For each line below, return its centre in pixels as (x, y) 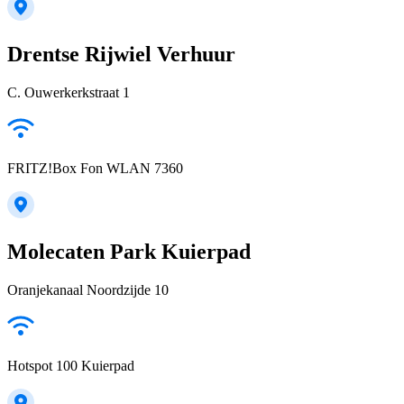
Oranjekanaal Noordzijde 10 (88, 289)
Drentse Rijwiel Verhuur (121, 55)
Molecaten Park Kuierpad (129, 252)
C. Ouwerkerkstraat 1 (69, 93)
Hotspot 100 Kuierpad (71, 365)
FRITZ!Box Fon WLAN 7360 (95, 169)
